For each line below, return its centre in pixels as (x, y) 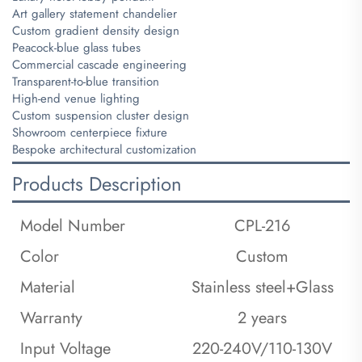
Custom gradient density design (96, 30)
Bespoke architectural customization (104, 149)
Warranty (51, 318)
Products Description (97, 183)
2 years (262, 318)
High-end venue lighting (76, 98)
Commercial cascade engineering (99, 64)
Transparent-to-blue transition (86, 81)
